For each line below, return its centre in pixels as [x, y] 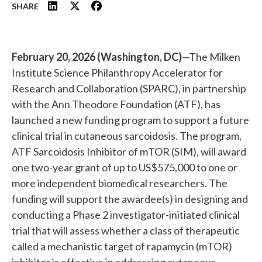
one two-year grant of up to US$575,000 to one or [125, 167]
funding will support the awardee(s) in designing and [130, 199]
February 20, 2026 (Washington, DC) [97, 57]
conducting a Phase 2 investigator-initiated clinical [126, 215]
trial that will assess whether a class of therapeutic [126, 230]
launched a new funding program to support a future [130, 120]
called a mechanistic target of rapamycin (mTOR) [122, 246]
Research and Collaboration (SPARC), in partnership [129, 88]
